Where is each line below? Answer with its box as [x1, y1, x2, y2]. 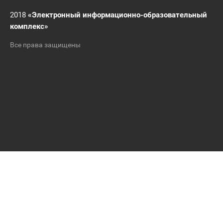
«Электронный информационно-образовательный [28, 10, 207, 19]
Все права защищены [10, 41, 81, 49]
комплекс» [10, 22, 48, 31]
